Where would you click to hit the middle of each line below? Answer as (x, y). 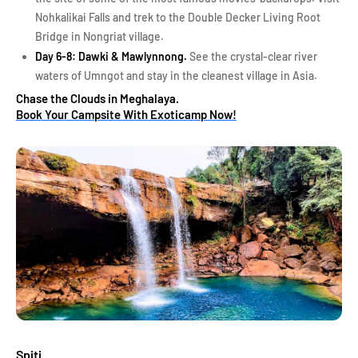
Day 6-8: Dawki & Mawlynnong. (112, 56)
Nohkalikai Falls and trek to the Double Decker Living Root (178, 17)
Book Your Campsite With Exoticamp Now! (126, 114)
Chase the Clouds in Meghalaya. (99, 98)
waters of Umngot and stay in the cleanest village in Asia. (176, 76)
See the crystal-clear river (253, 56)
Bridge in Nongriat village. (99, 36)
